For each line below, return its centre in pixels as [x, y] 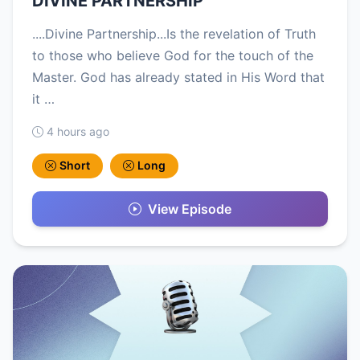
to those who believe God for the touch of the [173, 56]
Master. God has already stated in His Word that [178, 78]
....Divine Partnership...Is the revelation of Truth [174, 34]
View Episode [190, 209]
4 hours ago [78, 132]
